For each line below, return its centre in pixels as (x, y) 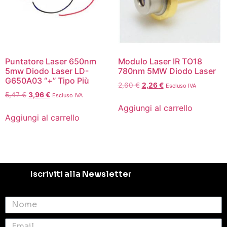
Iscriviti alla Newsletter (81, 174)
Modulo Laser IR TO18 (160, 62)
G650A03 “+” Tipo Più (47, 81)
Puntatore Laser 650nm (51, 62)
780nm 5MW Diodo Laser (167, 71)
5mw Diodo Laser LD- (47, 71)
